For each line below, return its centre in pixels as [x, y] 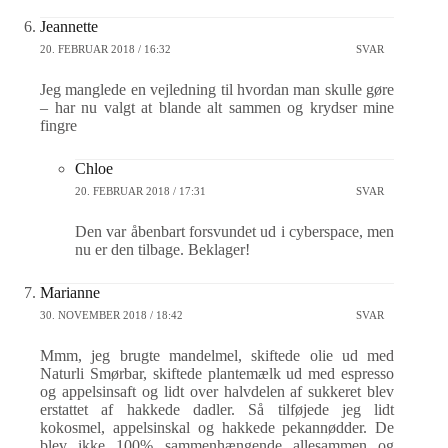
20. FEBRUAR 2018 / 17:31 [140, 190]
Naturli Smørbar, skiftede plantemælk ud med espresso [217, 374]
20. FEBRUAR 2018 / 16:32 [105, 48]
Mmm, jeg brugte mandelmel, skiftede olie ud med [217, 356]
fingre [58, 126]
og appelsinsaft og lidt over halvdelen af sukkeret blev [217, 392]
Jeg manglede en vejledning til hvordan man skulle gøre [217, 90]
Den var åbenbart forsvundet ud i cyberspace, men [235, 232]
